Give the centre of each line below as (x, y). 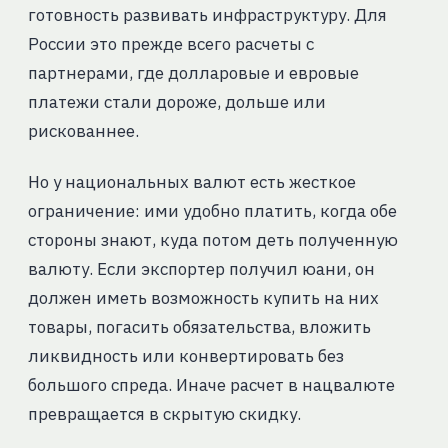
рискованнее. (83, 131)
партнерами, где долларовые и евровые (193, 73)
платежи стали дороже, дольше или (176, 102)
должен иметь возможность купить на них (203, 298)
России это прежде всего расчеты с (170, 44)
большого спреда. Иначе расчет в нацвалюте (211, 385)
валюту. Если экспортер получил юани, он (201, 269)
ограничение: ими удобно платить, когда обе (212, 211)
